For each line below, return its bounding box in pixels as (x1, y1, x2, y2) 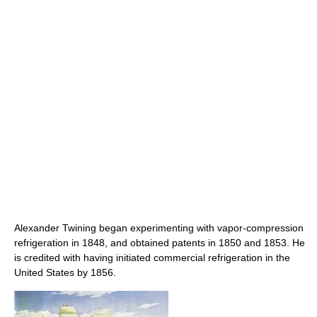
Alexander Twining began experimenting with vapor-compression (14, 222, 304, 234)
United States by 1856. (14, 267, 116, 279)
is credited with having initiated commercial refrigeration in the (14, 252, 290, 264)
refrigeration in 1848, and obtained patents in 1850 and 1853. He (14, 237, 305, 249)
